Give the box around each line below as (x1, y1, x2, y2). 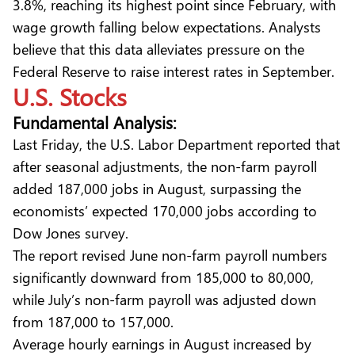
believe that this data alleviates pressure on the (13, 38, 304, 59)
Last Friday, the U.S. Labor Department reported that (13, 133, 340, 154)
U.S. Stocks (13, 79, 127, 113)
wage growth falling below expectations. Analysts (13, 16, 321, 36)
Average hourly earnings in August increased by (13, 333, 311, 353)
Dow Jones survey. (13, 222, 132, 242)
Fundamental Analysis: (13, 109, 177, 134)
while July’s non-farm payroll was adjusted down (13, 288, 316, 309)
